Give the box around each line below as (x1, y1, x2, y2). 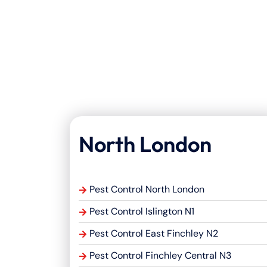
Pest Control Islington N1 (89, 205, 194, 218)
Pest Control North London (89, 183, 204, 196)
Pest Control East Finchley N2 (89, 227, 218, 240)
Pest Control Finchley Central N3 (89, 249, 231, 262)
